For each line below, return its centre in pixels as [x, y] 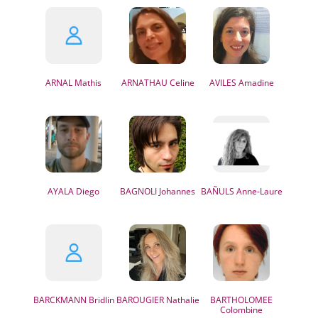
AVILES [223, 83]
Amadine [255, 83]
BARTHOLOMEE [242, 300]
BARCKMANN [60, 300]
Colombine [242, 310]
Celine [181, 83]
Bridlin [100, 300]
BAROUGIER [140, 300]
